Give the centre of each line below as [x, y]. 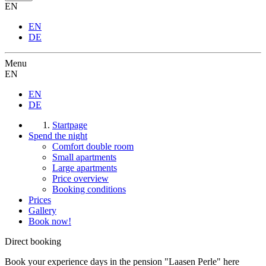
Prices [40, 200]
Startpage [70, 125]
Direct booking [33, 242]
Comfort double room [93, 147]
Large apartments [85, 168]
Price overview [80, 179]
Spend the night [58, 136]
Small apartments [84, 157]
